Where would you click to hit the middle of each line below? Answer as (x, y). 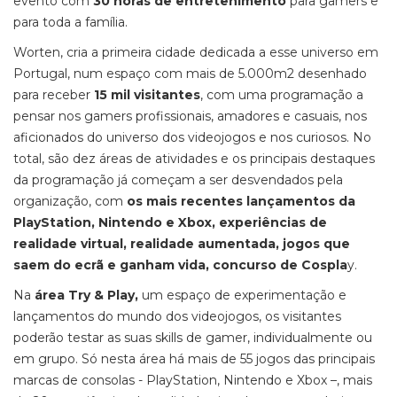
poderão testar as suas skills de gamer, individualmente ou (193, 338)
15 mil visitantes (147, 95)
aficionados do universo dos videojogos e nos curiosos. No (192, 137)
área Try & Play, (85, 295)
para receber (54, 95)
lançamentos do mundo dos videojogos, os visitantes (177, 316)
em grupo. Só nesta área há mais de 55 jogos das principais (194, 359)
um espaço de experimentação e (242, 295)
